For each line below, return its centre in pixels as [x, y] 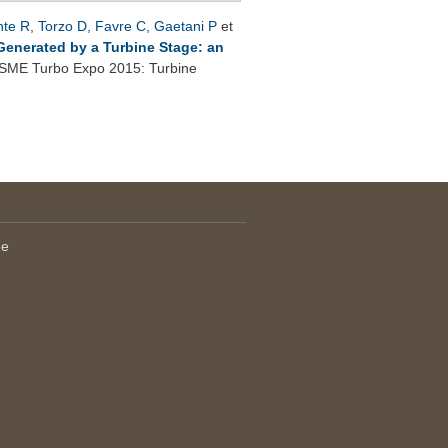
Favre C [120, 25]
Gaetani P [185, 25]
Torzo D [62, 25]
